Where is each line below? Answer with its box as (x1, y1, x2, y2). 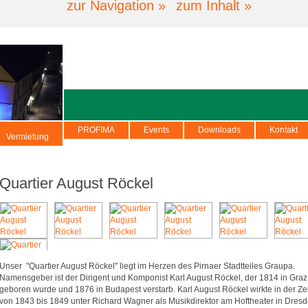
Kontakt (269, 125, 298, 135)
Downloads (198, 125, 241, 135)
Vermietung (5, 132, 49, 142)
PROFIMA (78, 125, 115, 135)
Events (144, 125, 169, 135)
